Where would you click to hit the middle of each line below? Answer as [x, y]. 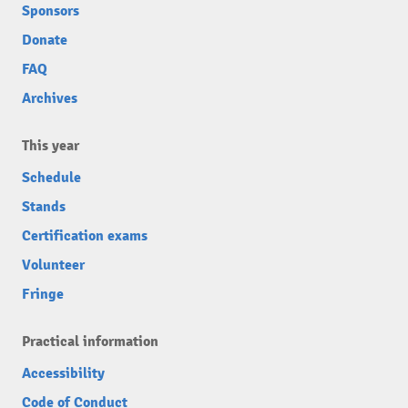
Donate [45, 40]
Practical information [90, 341]
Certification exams [85, 235]
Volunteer [53, 265]
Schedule [51, 177]
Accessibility [63, 373]
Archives [50, 98]
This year [51, 145]
